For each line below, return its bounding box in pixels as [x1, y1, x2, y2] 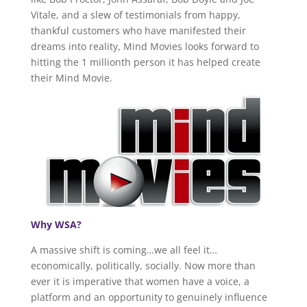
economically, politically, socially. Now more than [30, 259, 256, 272]
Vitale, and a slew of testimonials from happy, [30, 8, 241, 21]
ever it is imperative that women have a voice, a [30, 275, 249, 288]
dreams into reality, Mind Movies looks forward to [30, 40, 259, 53]
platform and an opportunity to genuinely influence [30, 291, 267, 304]
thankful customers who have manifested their [30, 24, 246, 37]
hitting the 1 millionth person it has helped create [30, 56, 260, 69]
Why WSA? [30, 218, 82, 231]
